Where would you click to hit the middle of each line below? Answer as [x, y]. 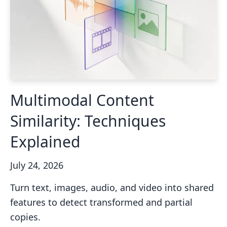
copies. [25, 217]
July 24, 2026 [37, 165]
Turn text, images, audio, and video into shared [112, 188]
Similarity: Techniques [88, 121]
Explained [45, 142]
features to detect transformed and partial [101, 202]
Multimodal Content [82, 100]
